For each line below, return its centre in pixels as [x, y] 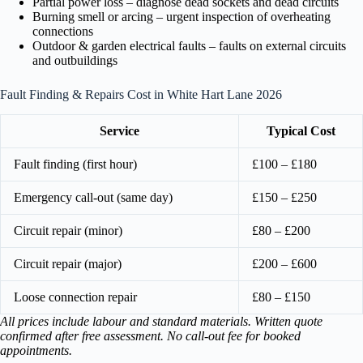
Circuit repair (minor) [68, 230]
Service [120, 130]
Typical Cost [301, 130]
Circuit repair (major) [68, 263]
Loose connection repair [75, 297]
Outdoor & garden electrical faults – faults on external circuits [189, 45]
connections [63, 31]
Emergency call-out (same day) [93, 197]
